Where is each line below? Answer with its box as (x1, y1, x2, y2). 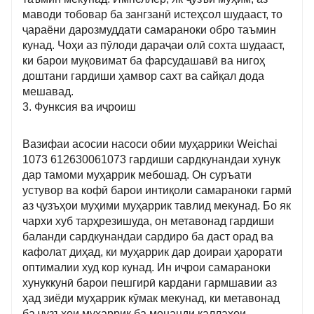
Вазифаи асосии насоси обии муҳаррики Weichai (22, 138, 278, 151)
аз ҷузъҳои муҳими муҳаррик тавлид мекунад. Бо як (22, 200, 291, 212)
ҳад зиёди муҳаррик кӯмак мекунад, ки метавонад (22, 292, 280, 305)
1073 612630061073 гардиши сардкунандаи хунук (22, 153, 280, 166)
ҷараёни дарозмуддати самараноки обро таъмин (22, 24, 276, 36)
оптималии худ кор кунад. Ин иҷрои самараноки (22, 261, 271, 274)
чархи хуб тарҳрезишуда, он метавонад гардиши (22, 215, 274, 228)
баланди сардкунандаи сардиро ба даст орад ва (22, 231, 273, 243)
